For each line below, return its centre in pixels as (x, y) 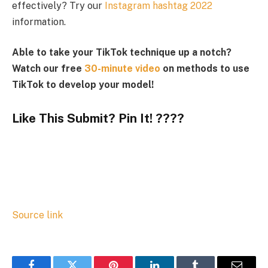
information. (39, 22)
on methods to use (205, 69)
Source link (37, 215)
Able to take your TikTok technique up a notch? (122, 53)
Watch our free (48, 69)
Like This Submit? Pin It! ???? (98, 118)
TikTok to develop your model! (83, 85)
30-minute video (122, 69)
